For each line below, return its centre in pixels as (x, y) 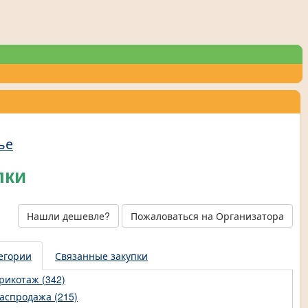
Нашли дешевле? (68, 216)
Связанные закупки (101, 256)
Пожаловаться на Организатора (207, 216)
